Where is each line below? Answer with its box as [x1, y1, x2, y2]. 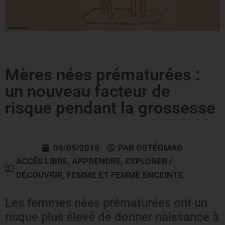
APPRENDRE [72, 156, 121, 166]
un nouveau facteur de [5, 81, 170, 101]
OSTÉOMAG [136, 142, 183, 153]
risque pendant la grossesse [5, 97, 215, 118]
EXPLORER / [125, 156, 172, 166]
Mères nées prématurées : [5, 64, 200, 84]
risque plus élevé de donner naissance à [5, 209, 219, 224]
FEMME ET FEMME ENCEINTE [67, 169, 183, 180]
